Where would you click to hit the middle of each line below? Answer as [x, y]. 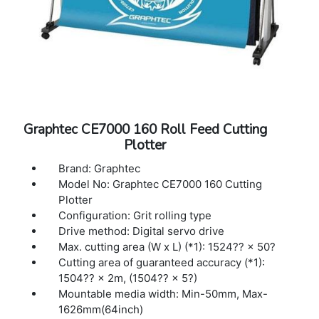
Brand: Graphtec [100, 169]
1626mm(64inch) [101, 310]
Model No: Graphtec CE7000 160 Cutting [161, 184]
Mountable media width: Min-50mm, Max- [163, 294]
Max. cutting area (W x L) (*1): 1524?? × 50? [167, 247]
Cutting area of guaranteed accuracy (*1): [162, 263]
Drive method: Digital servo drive [142, 231]
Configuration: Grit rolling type [135, 216]
